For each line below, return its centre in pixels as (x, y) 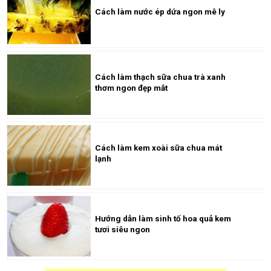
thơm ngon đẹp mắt (132, 88)
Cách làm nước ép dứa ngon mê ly (160, 11)
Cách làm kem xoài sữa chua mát (159, 148)
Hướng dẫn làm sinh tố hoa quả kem (163, 218)
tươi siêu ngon (123, 229)
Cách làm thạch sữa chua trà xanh (161, 77)
